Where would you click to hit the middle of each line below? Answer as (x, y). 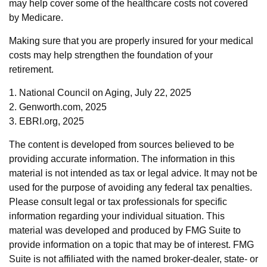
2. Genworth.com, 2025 (58, 107)
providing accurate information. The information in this (122, 159)
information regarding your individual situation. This (117, 216)
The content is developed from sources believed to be (122, 145)
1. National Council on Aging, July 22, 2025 (100, 93)
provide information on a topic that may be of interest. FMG (131, 245)
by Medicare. (36, 18)
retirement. (31, 69)
